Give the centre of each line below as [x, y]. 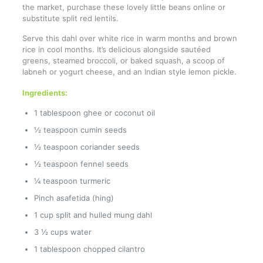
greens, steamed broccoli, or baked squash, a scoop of [123, 61]
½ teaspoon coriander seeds [87, 147]
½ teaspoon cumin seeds [80, 130]
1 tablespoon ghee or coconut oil [94, 113]
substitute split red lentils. [70, 18]
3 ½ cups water [63, 232]
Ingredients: [45, 93]
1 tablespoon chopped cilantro [89, 249]
